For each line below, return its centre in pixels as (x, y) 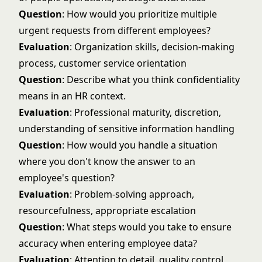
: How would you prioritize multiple (139, 14)
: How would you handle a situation (140, 145)
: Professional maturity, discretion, (145, 112)
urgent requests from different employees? (115, 30)
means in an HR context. (72, 96)
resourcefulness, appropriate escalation (107, 211)
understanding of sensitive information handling (127, 129)
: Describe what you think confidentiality (151, 80)
